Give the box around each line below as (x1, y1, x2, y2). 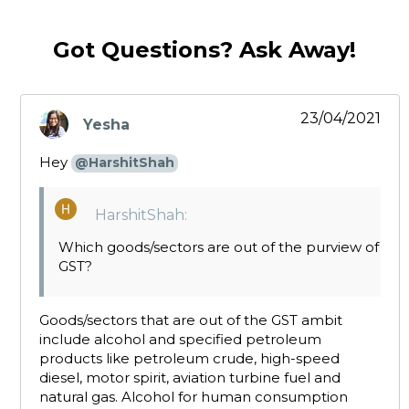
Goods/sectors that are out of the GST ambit (39, 311, 342, 329)
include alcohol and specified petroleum (39, 330, 321, 348)
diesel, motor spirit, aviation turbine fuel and (39, 369, 341, 386)
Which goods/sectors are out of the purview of (58, 238, 379, 256)
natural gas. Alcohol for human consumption (39, 388, 348, 405)
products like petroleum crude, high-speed (39, 350, 340, 367)
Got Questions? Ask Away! (53, 37, 356, 63)
